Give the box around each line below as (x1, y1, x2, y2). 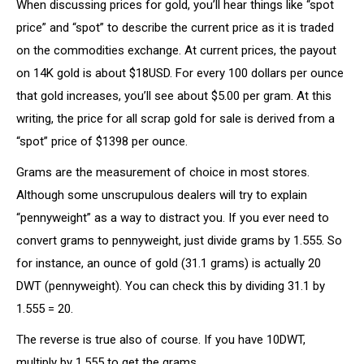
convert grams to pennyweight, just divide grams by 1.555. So (16, 233, 342, 248)
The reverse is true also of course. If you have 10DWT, (16, 332, 305, 347)
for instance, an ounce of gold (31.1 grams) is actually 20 (16, 256, 321, 271)
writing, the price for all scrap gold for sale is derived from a (16, 111, 335, 126)
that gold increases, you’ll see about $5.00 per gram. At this (16, 89, 331, 103)
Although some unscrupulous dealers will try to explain (16, 188, 307, 202)
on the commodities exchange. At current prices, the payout (16, 43, 336, 58)
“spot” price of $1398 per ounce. (16, 134, 188, 149)
